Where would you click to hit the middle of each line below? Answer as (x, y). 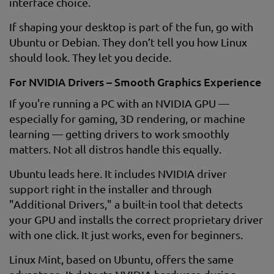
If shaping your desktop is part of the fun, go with (131, 27)
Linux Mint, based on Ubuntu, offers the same (121, 259)
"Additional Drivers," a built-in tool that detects (126, 204)
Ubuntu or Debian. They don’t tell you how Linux (128, 42)
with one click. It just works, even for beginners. (126, 235)
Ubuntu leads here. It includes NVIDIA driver (118, 173)
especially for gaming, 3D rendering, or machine (127, 118)
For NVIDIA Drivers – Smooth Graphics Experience (135, 82)
